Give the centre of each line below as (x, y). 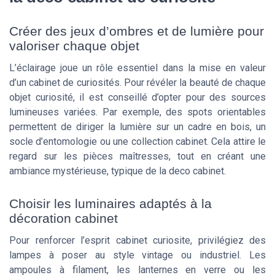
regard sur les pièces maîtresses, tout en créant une (137, 157)
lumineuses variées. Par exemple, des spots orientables (137, 112)
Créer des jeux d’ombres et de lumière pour (137, 31)
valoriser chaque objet (74, 46)
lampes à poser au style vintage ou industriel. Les (137, 255)
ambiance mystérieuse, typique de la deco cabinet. (118, 171)
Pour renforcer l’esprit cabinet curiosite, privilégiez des (137, 241)
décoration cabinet (64, 219)
